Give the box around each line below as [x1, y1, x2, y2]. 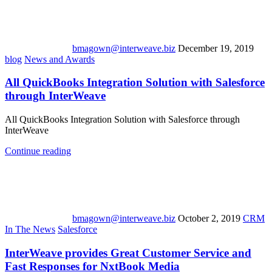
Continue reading [5, 146, 71, 157]
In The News [5, 224, 55, 235]
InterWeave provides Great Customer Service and [5, 246, 251, 259]
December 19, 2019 [178, 42, 254, 53]
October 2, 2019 [178, 213, 240, 224]
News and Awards [24, 53, 95, 64]
